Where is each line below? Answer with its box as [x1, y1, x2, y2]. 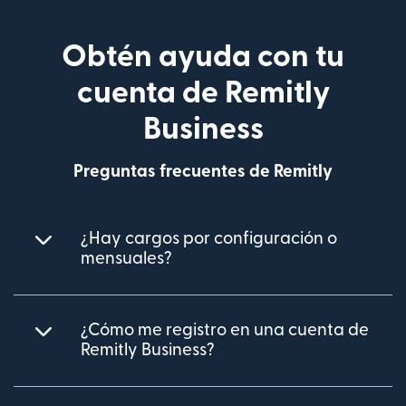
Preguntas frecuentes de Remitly [73, 162, 333, 180]
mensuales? [81, 249, 172, 267]
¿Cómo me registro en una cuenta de [81, 321, 369, 339]
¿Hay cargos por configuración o [81, 229, 337, 247]
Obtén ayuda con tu [62, 41, 344, 72]
